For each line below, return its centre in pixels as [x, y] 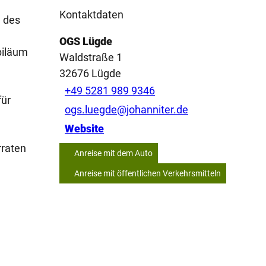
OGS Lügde [86, 41]
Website [84, 129]
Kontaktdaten [91, 14]
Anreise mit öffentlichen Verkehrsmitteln [148, 173]
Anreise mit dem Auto [113, 153]
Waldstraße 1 [91, 57]
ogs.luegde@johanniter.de [126, 110]
